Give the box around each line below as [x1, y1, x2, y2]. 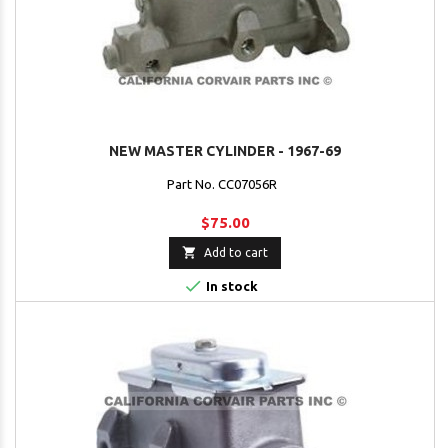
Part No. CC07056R [167, 177, 283, 192]
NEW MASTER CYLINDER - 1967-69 [109, 143, 341, 160]
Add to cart [204, 246, 268, 260]
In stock [202, 279, 258, 294]
